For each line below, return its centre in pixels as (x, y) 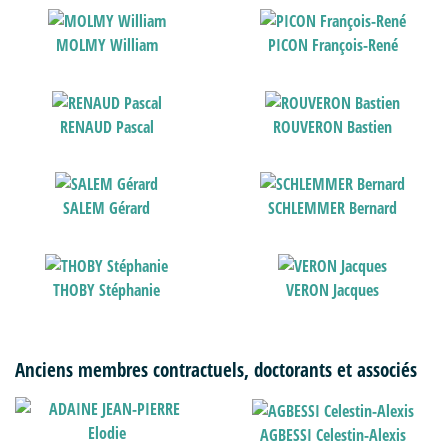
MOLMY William (106, 44)
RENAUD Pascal (106, 126)
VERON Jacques (333, 289)
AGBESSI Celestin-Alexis (332, 434)
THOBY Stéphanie (107, 289)
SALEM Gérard (107, 208)
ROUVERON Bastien (333, 126)
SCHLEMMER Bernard (333, 208)
